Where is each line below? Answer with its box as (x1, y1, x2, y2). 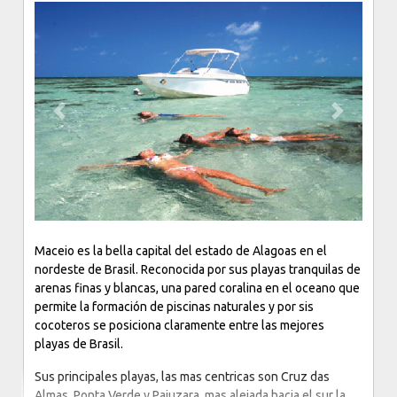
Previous (58, 111, 106, 126)
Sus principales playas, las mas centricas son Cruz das (35, 369, 331, 384)
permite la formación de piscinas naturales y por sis (35, 299, 315, 314)
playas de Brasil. (35, 336, 124, 351)
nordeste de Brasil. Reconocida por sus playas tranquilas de (35, 261, 362, 276)
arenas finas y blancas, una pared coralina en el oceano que (35, 280, 361, 295)
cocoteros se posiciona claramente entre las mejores (35, 317, 325, 332)
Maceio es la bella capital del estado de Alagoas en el (35, 243, 328, 258)
